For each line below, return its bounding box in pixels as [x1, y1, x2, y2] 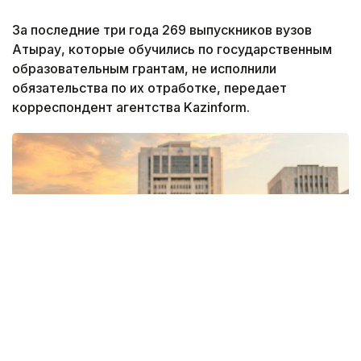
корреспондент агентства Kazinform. [12, 98, 250, 115]
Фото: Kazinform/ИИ [36, 343, 135, 356]
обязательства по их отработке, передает [12, 79, 287, 96]
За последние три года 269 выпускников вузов [12, 21, 312, 38]
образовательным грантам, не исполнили [12, 60, 276, 77]
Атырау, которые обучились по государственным [12, 40, 332, 57]
